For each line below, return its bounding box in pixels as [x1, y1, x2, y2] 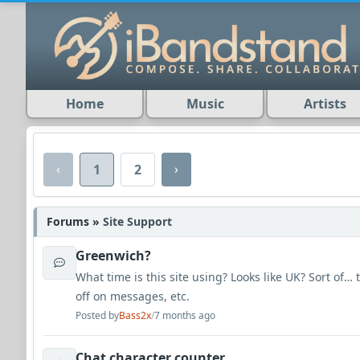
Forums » [47, 214, 103, 229]
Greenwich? [76, 247, 151, 264]
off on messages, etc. [76, 288, 193, 304]
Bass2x [119, 309, 151, 322]
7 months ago [154, 309, 215, 322]
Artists [303, 95, 346, 112]
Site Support [103, 214, 172, 229]
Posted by [76, 309, 119, 322]
